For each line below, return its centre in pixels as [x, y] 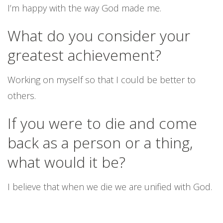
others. [22, 96]
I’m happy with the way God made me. [84, 8]
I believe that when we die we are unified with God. [110, 187]
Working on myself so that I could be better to [102, 80]
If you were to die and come [102, 123]
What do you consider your [99, 36]
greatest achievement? [84, 55]
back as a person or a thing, [100, 143]
